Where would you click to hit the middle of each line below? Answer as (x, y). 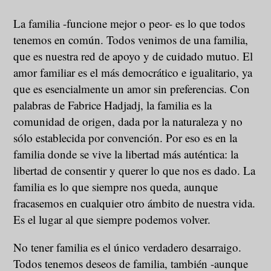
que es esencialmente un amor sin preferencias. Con (132, 88)
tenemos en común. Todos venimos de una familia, (131, 39)
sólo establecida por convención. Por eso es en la (126, 137)
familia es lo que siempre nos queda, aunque (116, 186)
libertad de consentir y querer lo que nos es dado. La (135, 170)
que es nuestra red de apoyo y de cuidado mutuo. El (133, 56)
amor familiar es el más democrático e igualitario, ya (133, 72)
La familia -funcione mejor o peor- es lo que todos (129, 23)
